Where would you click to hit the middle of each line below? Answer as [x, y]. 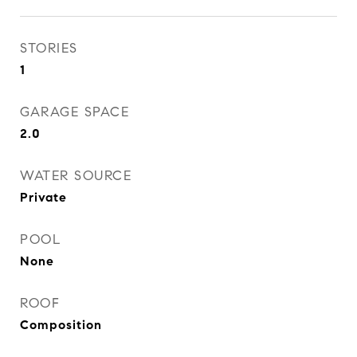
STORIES [49, 48]
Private [43, 197]
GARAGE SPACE [75, 112]
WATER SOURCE [76, 176]
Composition [61, 325]
